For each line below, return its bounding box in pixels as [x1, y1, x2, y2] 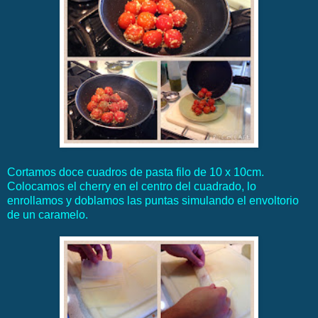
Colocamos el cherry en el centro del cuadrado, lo [7, 180, 256, 193]
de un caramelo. [7, 209, 88, 221]
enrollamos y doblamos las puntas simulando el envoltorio [7, 194, 299, 207]
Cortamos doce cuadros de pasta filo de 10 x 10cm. [7, 166, 264, 179]
